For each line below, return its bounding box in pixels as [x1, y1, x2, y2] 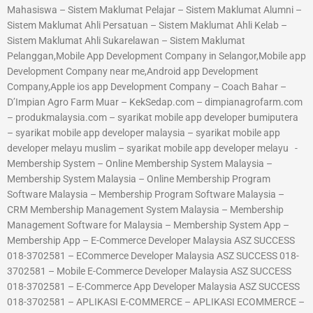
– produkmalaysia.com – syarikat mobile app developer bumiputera [7, 112, 298, 124]
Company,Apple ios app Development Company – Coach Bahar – [7, 81, 286, 93]
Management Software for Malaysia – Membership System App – [7, 219, 289, 231]
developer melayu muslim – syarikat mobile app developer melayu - [7, 143, 298, 154]
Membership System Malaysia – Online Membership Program [7, 173, 270, 185]
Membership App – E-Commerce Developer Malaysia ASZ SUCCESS [7, 235, 295, 247]
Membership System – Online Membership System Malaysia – [7, 158, 272, 170]
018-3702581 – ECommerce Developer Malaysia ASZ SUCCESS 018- [7, 250, 299, 262]
